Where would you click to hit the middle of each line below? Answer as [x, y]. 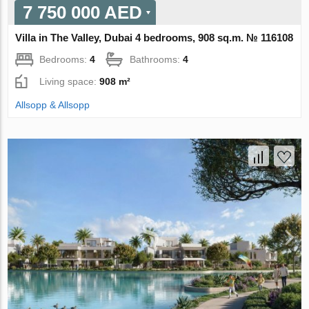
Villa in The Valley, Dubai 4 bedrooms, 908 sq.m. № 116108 [154, 38]
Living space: [70, 82]
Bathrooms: [157, 60]
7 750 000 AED [83, 13]
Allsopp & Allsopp [53, 105]
